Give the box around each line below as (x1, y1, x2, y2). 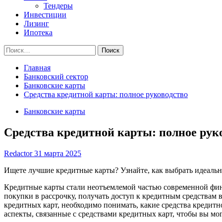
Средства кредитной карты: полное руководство (24, 90, 188, 99)
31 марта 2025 (34, 149, 81, 158)
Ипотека (24, 28, 53, 37)
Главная (24, 63, 51, 72)
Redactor (4, 149, 34, 158)
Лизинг (24, 19, 49, 28)
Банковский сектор (24, 72, 88, 81)
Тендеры (44, 1, 73, 10)
